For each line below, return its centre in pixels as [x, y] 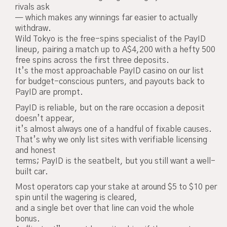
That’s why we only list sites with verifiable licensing [111, 140]
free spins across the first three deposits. [92, 61]
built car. [32, 172]
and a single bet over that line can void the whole [105, 209]
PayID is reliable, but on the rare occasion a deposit [110, 108]
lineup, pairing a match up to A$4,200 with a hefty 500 [115, 50]
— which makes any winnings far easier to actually [106, 18]
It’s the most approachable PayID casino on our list [109, 71]
